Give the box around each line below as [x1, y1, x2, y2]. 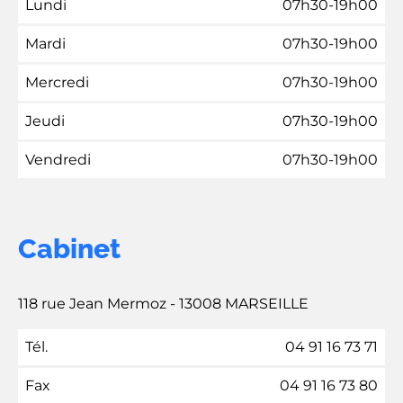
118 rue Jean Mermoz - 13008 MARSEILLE [18, 294, 309, 312]
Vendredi [25, 150, 91, 168]
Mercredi [25, 73, 89, 91]
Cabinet [18, 232, 121, 264]
